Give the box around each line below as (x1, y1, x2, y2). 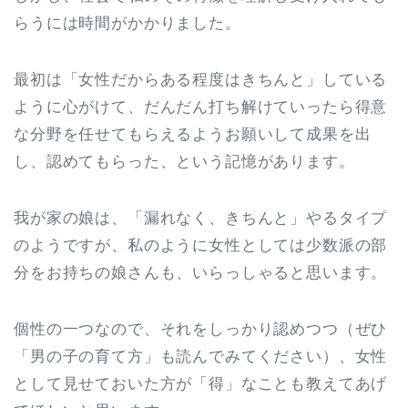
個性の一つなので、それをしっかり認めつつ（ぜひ (14, 320, 388, 338)
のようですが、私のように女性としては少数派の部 (14, 236, 388, 254)
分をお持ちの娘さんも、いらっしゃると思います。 (14, 263, 388, 281)
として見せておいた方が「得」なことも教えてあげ (14, 374, 388, 393)
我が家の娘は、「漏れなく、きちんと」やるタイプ (14, 209, 388, 227)
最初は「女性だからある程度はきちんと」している (14, 70, 388, 88)
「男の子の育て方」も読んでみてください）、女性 (14, 347, 388, 365)
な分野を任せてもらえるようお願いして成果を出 (14, 125, 372, 143)
